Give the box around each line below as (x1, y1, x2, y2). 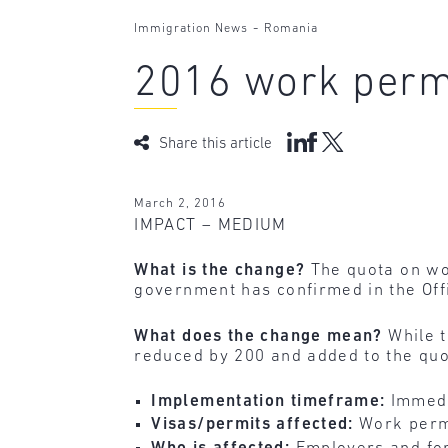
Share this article (159, 136, 273, 152)
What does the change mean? (134, 327, 383, 345)
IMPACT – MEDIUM (134, 216, 287, 234)
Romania (264, 23, 319, 36)
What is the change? (134, 262, 306, 280)
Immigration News (134, 23, 249, 36)
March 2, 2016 (134, 196, 227, 210)
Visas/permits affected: (151, 416, 360, 434)
